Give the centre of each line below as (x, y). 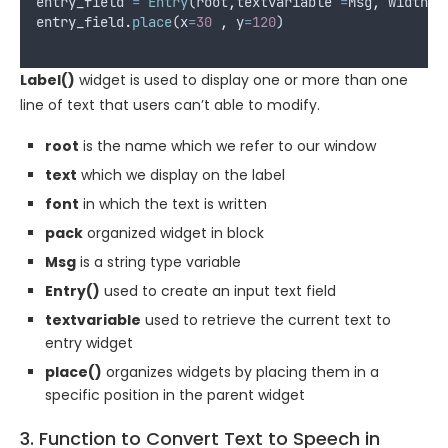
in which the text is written (173, 203)
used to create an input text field (218, 290)
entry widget (89, 342)
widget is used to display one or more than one (241, 79)
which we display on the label (181, 174)
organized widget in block (173, 232)
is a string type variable (158, 261)
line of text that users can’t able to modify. (170, 104)
